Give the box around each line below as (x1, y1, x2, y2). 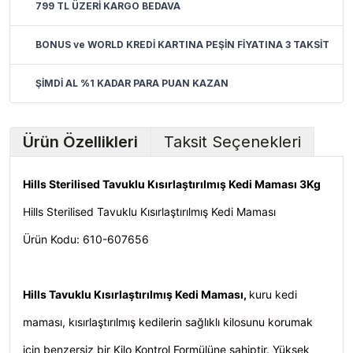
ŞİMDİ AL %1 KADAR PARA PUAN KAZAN (35, 77, 229, 89)
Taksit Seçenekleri (164, 132, 301, 151)
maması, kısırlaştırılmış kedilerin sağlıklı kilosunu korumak (23, 315, 313, 329)
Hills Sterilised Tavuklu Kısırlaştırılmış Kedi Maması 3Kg (23, 177, 321, 191)
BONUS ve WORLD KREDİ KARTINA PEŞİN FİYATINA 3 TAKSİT (35, 39, 329, 50)
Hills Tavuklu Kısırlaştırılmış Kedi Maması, (23, 288, 249, 301)
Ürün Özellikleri (23, 132, 138, 151)
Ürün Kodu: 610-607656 (23, 232, 149, 246)
